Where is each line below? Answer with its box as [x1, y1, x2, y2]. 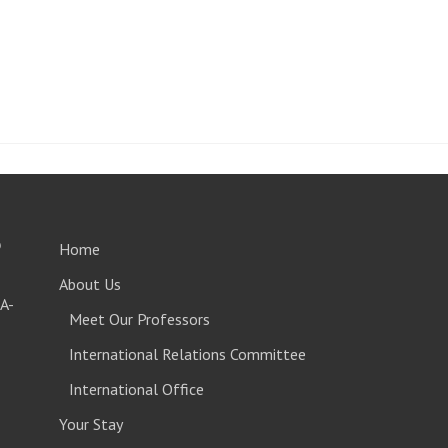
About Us [59, 274, 121, 294]
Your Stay [59, 414, 123, 434]
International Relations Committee [69, 344, 306, 364]
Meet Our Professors [69, 309, 210, 329]
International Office [69, 379, 204, 399]
